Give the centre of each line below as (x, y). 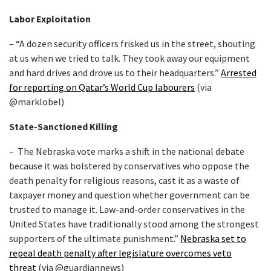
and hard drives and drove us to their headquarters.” (115, 73)
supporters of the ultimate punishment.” (95, 238)
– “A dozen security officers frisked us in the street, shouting (132, 44)
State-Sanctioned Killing (64, 126)
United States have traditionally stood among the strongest (134, 224)
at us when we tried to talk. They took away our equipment (129, 58)
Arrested (239, 73)
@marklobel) (37, 102)
